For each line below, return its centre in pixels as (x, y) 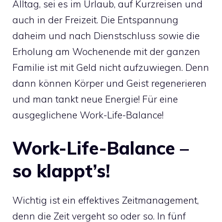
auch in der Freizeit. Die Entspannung (95, 20)
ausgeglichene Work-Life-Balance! (88, 115)
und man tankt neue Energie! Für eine (95, 99)
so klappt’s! (61, 171)
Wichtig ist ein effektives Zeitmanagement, (106, 200)
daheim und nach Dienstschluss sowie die (106, 35)
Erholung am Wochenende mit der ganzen (106, 51)
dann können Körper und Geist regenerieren (110, 83)
